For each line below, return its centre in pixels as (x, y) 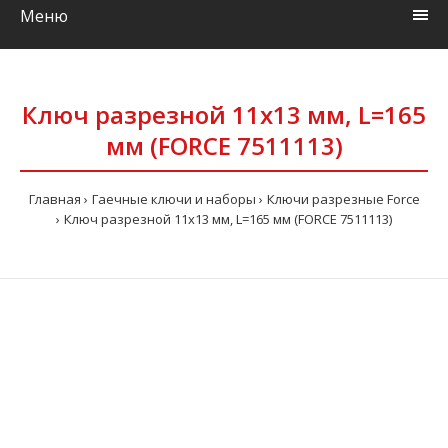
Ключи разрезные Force (343, 199)
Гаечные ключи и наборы (173, 199)
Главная (54, 199)
